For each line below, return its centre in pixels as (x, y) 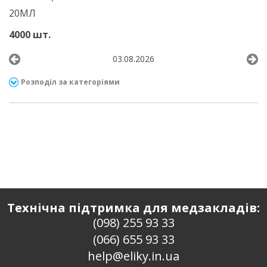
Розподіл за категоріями (70, 82)
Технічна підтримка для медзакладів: (133, 208)
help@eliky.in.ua (133, 256)
